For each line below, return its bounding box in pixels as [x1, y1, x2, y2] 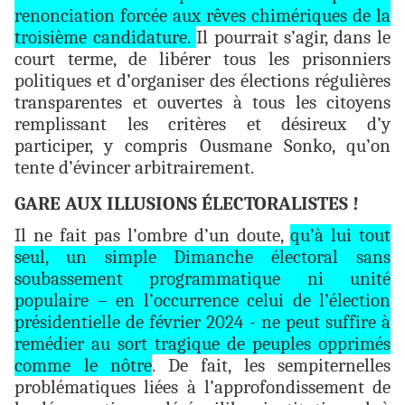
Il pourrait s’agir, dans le [195, 26, 391, 49]
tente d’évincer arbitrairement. [14, 156, 254, 179]
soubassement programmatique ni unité [14, 268, 391, 290]
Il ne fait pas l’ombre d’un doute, [14, 224, 290, 247]
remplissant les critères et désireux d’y [14, 113, 391, 136]
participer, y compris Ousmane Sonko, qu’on [14, 135, 391, 157]
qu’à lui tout [290, 224, 391, 247]
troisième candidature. [14, 26, 196, 49]
